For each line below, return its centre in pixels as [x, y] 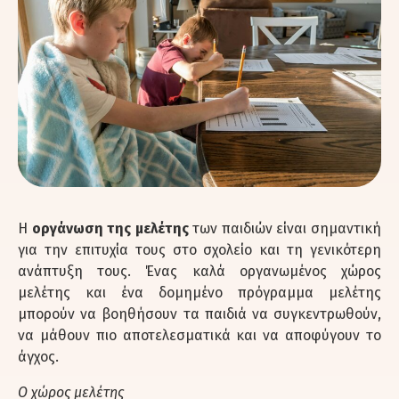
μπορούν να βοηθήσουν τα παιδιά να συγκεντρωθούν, [199, 313]
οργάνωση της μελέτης [110, 228]
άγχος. [38, 356]
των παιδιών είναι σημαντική [285, 228]
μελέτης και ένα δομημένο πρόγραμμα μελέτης [199, 292]
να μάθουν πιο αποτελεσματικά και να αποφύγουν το [199, 335]
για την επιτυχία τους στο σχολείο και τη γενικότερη [199, 249]
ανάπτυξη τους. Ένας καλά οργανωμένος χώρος [199, 271]
